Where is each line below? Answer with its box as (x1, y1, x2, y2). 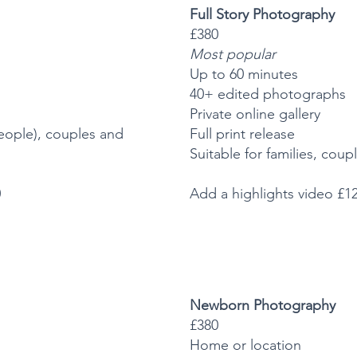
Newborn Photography (189, 296, 335, 315)
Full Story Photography (189, 6, 335, 24)
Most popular (189, 45, 276, 64)
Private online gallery (189, 105, 320, 124)
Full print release (189, 125, 295, 143)
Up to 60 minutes (189, 65, 298, 84)
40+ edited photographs (189, 85, 346, 104)
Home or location (189, 336, 301, 355)
